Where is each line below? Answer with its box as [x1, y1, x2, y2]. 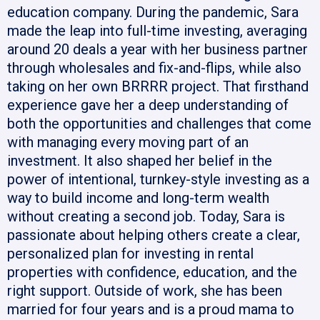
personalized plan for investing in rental [7, 245, 254, 263]
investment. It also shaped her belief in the [7, 152, 272, 170]
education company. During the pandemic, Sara [7, 4, 299, 21]
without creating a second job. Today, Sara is [7, 208, 285, 226]
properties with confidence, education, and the [7, 264, 297, 281]
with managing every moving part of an [7, 134, 249, 151]
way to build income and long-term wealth [7, 189, 269, 207]
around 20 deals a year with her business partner [7, 41, 308, 59]
